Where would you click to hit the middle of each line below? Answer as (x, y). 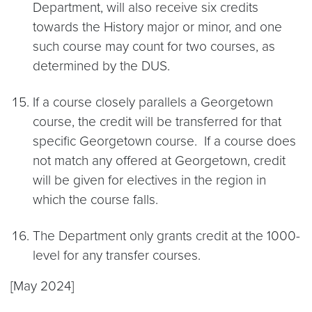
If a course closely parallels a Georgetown (153, 102)
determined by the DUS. (101, 66)
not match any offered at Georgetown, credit (159, 161)
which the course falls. (95, 200)
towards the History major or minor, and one (157, 27)
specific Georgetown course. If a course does (164, 141)
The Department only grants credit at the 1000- (166, 236)
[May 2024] (42, 286)
